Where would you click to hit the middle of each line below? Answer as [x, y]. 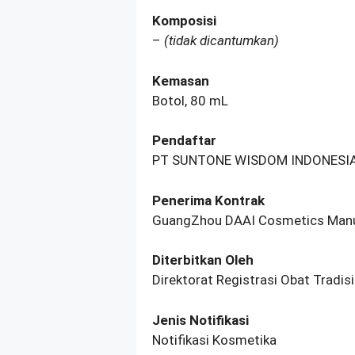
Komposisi [184, 21]
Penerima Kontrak [208, 200]
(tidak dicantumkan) [221, 41]
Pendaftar [184, 141]
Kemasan [181, 80]
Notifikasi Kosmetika [214, 340]
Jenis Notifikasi [200, 320]
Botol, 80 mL [190, 100]
